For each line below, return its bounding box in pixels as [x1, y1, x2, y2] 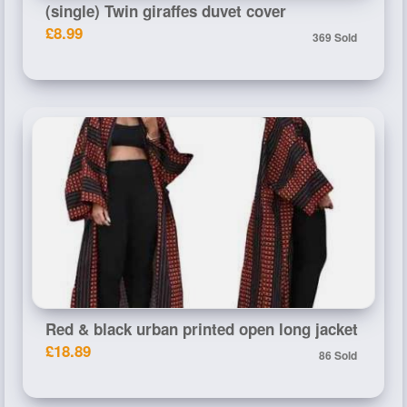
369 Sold [313, 28, 357, 45]
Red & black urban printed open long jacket [45, 317, 358, 340]
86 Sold [319, 346, 357, 363]
